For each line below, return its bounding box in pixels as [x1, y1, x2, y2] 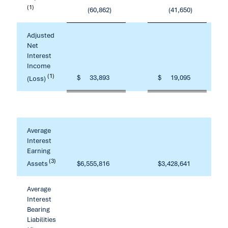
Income [27, 61, 50, 70]
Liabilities [27, 215, 56, 224]
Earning [27, 146, 50, 155]
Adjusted [27, 31, 54, 40]
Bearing [27, 205, 50, 214]
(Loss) [27, 73, 47, 83]
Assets [27, 158, 48, 168]
